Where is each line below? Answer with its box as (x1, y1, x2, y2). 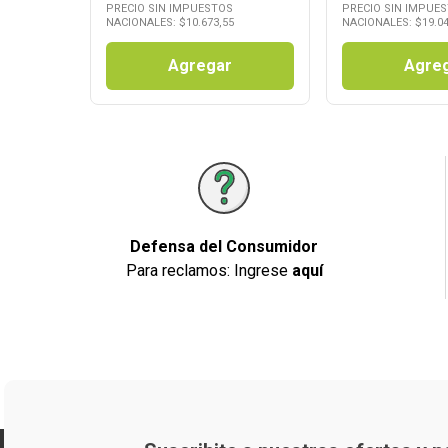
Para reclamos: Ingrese (125, 261, 292, 280)
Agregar (168, 55, 232, 75)
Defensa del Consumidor (130, 237, 319, 256)
